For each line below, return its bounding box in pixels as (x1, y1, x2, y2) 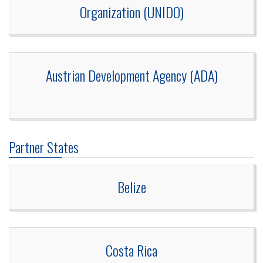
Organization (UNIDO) (79, 1, 184, 23)
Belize (117, 176, 146, 198)
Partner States (9, 136, 79, 158)
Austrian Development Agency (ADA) (45, 65, 218, 86)
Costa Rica (106, 240, 157, 261)
